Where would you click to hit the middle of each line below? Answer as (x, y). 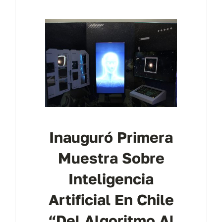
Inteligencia (111, 179)
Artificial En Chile (111, 199)
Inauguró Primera (111, 137)
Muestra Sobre (111, 158)
